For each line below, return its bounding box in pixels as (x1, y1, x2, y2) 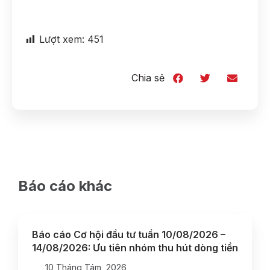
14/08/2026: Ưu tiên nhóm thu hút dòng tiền (32, 241, 238, 254)
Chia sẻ (131, 72, 165, 84)
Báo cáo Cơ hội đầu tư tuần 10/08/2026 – (32, 228, 225, 240)
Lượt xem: (39, 33, 84, 45)
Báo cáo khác (18, 177, 112, 195)
